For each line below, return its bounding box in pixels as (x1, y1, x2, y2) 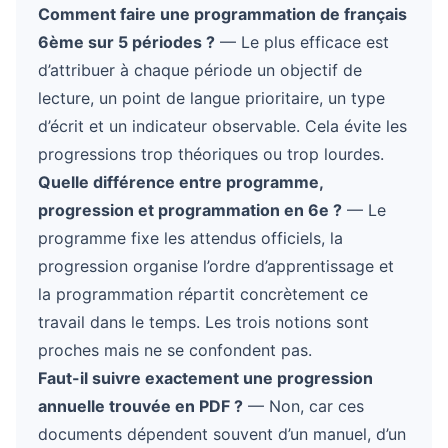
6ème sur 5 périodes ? (38, 32, 215, 52)
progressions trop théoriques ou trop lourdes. (38, 144, 384, 164)
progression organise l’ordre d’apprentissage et (38, 256, 394, 276)
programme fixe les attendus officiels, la (38, 228, 343, 248)
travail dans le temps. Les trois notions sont (38, 312, 369, 332)
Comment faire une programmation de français (38, 4, 407, 24)
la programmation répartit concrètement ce (38, 284, 368, 304)
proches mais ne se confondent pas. (38, 340, 312, 360)
